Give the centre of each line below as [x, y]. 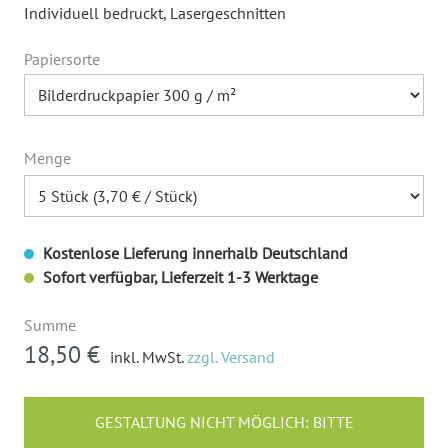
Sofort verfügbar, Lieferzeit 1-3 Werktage [178, 276]
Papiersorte [62, 58]
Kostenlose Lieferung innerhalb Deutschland [193, 252]
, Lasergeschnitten [224, 12]
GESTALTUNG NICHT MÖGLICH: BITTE [224, 421]
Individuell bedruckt [93, 12]
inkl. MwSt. [148, 356]
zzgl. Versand [231, 356]
